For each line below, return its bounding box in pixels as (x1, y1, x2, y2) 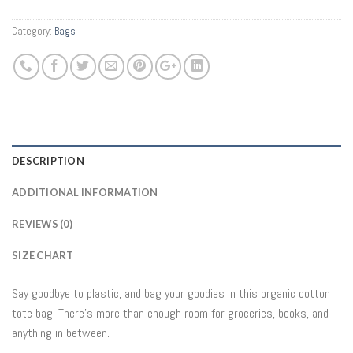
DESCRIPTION (12, 154, 84, 168)
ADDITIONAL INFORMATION (12, 186, 158, 199)
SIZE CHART (12, 249, 74, 262)
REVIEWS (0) (12, 217, 72, 231)
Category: (12, 24, 54, 39)
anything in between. (12, 325, 110, 342)
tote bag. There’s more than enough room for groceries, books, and (12, 305, 329, 322)
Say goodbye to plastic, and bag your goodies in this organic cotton (12, 285, 330, 303)
